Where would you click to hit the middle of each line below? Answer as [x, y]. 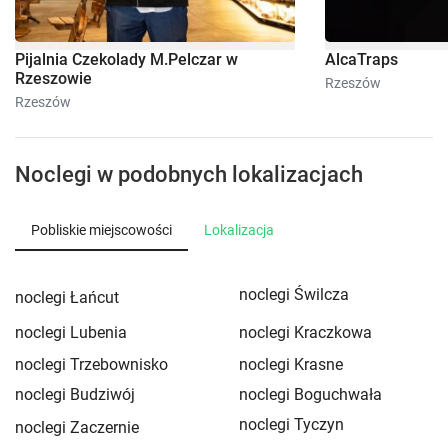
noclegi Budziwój [75, 394]
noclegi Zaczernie [77, 427]
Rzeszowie [53, 79]
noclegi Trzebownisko [91, 364]
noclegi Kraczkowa [305, 332]
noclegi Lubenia [71, 332]
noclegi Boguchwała [310, 394]
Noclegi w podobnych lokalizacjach [189, 175]
